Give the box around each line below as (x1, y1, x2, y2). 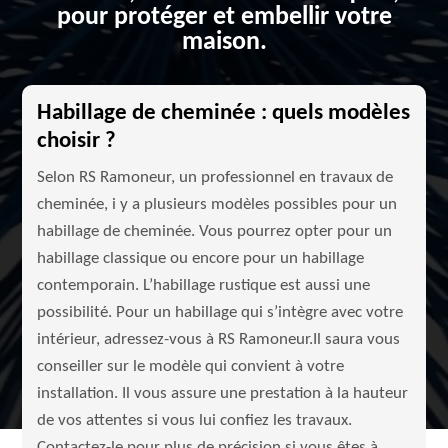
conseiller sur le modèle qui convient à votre (37, 358, 345, 375)
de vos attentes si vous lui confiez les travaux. (37, 412, 353, 429)
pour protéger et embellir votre (56, 4, 392, 31)
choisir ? (37, 130, 117, 153)
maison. (181, 29, 267, 56)
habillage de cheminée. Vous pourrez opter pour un (37, 223, 393, 240)
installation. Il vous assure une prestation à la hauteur (37, 385, 409, 402)
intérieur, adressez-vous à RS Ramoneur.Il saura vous (37, 331, 401, 348)
